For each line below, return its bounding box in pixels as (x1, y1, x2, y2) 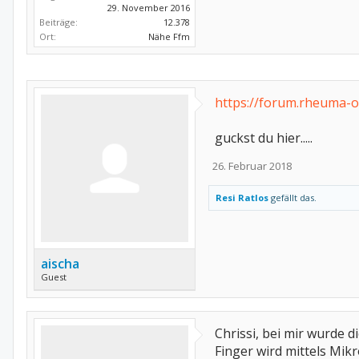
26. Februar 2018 (212, 159, 292, 174)
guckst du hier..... (215, 129, 313, 147)
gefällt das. (268, 192, 317, 204)
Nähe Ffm (148, 30, 190, 43)
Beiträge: (39, 16, 78, 29)
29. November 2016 (107, 2, 190, 14)
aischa (41, 255, 79, 273)
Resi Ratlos (216, 192, 268, 204)
